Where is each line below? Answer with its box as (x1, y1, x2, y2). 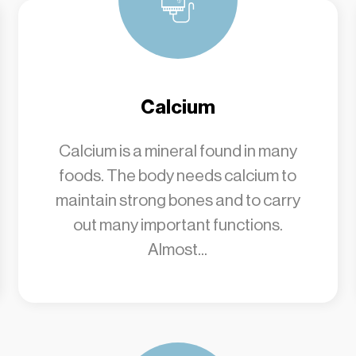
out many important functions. (72, 215, 283, 234)
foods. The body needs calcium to (59, 166, 297, 185)
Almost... (148, 240, 208, 259)
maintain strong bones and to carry (55, 191, 300, 210)
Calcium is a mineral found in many (58, 141, 297, 161)
